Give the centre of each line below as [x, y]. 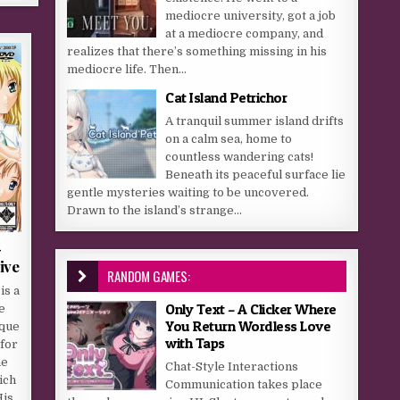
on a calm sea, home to [229, 139]
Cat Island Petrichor [226, 97]
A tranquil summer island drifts [255, 121]
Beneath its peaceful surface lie [256, 175]
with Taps [195, 343]
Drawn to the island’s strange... [155, 210]
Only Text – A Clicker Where [251, 309]
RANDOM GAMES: [149, 276]
